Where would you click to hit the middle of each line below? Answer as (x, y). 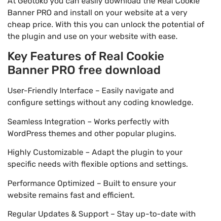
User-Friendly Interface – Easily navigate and (91, 91)
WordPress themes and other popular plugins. (92, 133)
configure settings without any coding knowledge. (100, 103)
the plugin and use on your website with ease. (92, 37)
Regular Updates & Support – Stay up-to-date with (102, 214)
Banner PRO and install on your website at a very (97, 13)
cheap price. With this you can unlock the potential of (106, 25)
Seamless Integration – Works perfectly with (88, 121)
